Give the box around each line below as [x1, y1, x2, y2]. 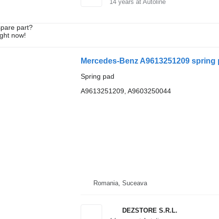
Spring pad [80, 72, 114, 80]
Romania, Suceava [93, 179, 147, 187]
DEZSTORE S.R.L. [122, 206, 177, 214]
